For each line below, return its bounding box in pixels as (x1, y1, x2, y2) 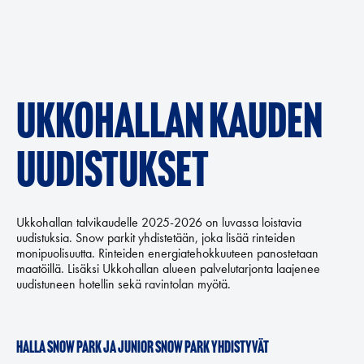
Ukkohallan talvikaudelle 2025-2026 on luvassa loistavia (16, 214, 301, 231)
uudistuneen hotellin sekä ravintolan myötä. (16, 275, 231, 292)
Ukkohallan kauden (16, 101, 323, 149)
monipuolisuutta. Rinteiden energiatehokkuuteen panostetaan (16, 245, 318, 262)
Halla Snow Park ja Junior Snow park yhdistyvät (16, 340, 269, 357)
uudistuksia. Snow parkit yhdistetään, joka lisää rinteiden (16, 229, 296, 246)
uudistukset (16, 149, 209, 198)
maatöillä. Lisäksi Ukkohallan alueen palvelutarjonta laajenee (16, 260, 320, 277)
